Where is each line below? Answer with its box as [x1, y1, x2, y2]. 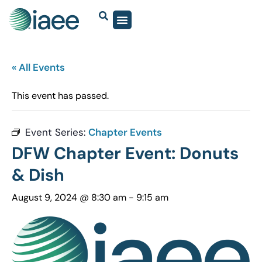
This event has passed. [12, 89, 109, 102]
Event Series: [25, 126, 88, 139]
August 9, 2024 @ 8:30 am [12, 191, 126, 204]
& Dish [12, 164, 64, 187]
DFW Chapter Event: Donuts [12, 142, 239, 165]
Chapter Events [88, 126, 162, 139]
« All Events [12, 61, 65, 74]
